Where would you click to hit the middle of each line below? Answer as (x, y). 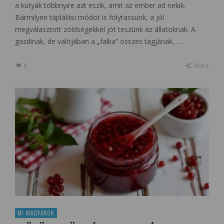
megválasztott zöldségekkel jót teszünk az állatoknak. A (105, 29)
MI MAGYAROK (36, 213)
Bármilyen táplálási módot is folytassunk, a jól (89, 17)
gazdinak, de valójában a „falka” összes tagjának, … (98, 41)
